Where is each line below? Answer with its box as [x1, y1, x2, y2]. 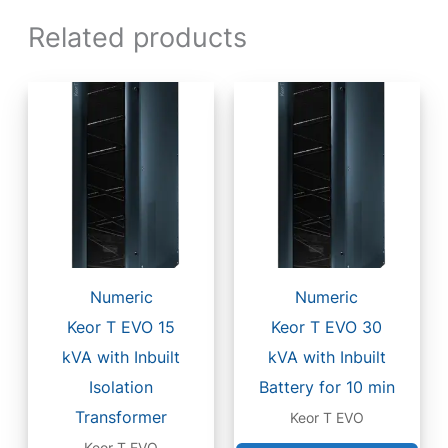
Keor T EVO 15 [67, 317, 176, 338]
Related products [28, 20, 248, 55]
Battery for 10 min [258, 377, 395, 398]
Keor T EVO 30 [271, 317, 383, 338]
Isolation [89, 377, 154, 398]
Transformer [75, 407, 168, 428]
